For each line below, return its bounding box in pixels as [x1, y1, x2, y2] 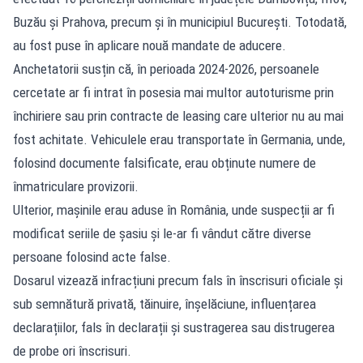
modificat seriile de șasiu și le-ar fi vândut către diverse [13, 224, 311, 241]
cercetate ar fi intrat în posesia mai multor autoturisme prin [13, 83, 334, 100]
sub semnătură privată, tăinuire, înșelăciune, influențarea [13, 295, 316, 312]
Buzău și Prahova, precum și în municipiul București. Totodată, [13, 13, 347, 30]
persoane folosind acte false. [13, 248, 171, 265]
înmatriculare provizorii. [13, 177, 139, 194]
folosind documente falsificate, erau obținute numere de [13, 154, 316, 171]
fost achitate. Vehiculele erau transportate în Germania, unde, [13, 130, 345, 147]
